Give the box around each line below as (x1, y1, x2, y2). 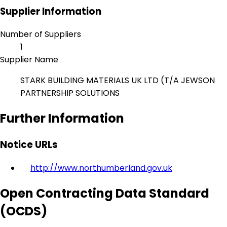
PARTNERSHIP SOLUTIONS (20, 87, 122, 99)
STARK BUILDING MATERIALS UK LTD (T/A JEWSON (20, 74, 215, 87)
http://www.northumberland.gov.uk (30, 162, 172, 174)
